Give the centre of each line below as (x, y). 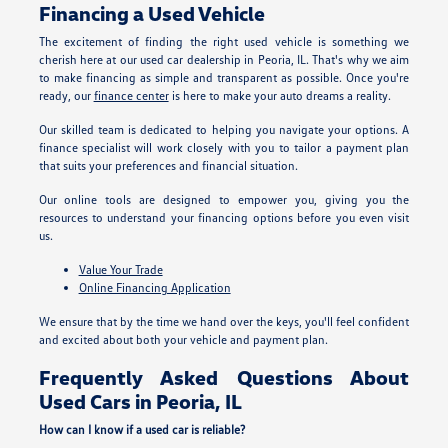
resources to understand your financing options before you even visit (224, 218)
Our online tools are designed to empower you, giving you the (224, 200)
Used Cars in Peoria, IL (140, 401)
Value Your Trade (120, 270)
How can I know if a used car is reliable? (141, 430)
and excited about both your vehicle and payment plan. (183, 340)
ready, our (66, 96)
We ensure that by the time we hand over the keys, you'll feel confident (224, 322)
